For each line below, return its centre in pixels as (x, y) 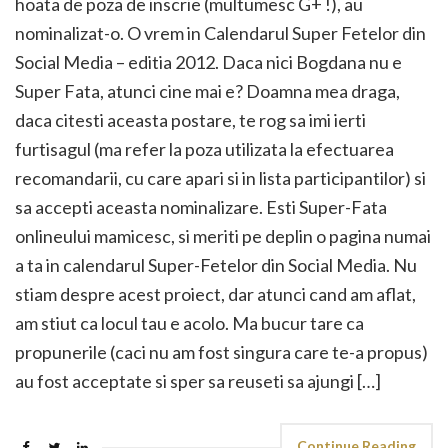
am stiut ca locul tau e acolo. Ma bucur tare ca (189, 323)
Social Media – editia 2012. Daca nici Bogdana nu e (208, 62)
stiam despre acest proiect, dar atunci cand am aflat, (215, 294)
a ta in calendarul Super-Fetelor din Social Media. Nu (216, 265)
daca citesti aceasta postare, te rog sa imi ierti (190, 120)
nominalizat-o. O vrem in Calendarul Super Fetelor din (220, 33)
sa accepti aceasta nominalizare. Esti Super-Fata (201, 207)
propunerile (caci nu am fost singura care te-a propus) (221, 352)
